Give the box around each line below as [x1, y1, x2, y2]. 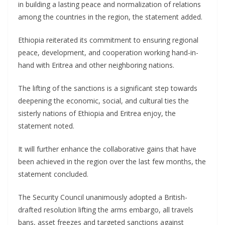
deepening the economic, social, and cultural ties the [18, 95, 189, 105]
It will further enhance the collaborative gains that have [18, 144, 196, 154]
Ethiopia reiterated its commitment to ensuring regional [18, 35, 198, 45]
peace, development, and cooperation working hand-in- [18, 47, 198, 57]
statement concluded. [18, 169, 88, 179]
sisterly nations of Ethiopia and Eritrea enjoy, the [18, 108, 176, 118]
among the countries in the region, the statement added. [18, 12, 202, 22]
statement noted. [18, 121, 74, 131]
